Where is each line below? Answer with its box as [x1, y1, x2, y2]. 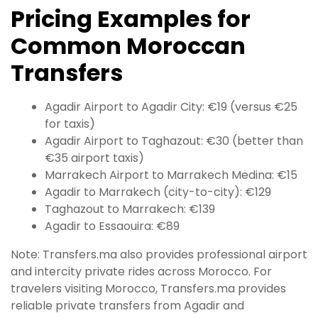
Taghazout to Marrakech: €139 [45, 201, 215, 218]
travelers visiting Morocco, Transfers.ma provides [11, 280, 286, 297]
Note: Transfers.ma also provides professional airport [11, 246, 307, 263]
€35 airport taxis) [45, 150, 144, 167]
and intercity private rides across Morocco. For [11, 263, 272, 280]
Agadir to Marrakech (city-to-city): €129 [45, 184, 271, 201]
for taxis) [45, 116, 95, 133]
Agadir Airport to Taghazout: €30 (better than [45, 133, 303, 150]
